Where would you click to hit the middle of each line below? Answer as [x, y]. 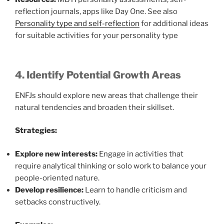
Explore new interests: [56, 154]
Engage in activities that [140, 154]
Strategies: [36, 130]
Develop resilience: [49, 190]
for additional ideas [174, 23]
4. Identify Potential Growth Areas [98, 75]
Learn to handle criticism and [135, 190]
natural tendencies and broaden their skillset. [94, 107]
